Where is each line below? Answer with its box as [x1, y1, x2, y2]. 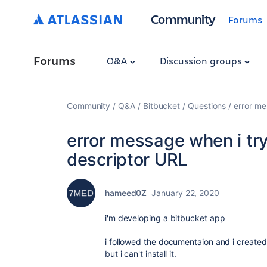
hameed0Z [105, 188, 147, 198]
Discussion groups [159, 54, 244, 67]
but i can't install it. [105, 249, 177, 259]
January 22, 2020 [151, 188, 219, 198]
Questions [188, 101, 226, 111]
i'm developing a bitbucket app [105, 213, 225, 223]
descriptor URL [67, 149, 187, 170]
